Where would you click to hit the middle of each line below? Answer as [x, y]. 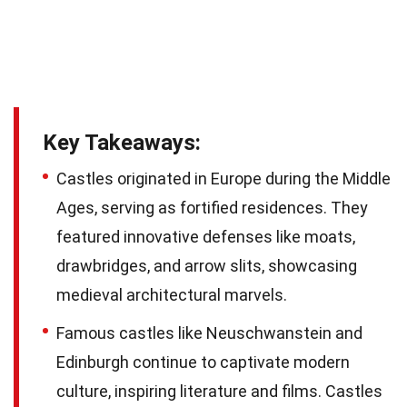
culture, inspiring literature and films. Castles [219, 391]
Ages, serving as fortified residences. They [212, 207]
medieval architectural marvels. [172, 294]
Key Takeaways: [122, 142]
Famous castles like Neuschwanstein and [209, 333]
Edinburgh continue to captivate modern [203, 362]
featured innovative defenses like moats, [206, 236]
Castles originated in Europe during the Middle [223, 178]
